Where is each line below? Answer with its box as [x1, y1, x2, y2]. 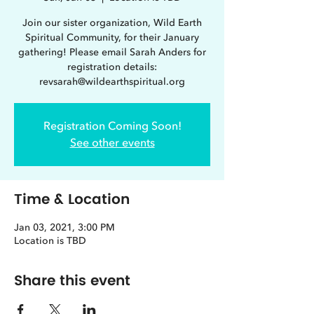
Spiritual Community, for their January [25, 31, 199, 44]
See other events [69, 135, 155, 151]
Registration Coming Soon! [43, 118, 182, 134]
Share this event [14, 270, 130, 293]
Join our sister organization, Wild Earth [22, 16, 202, 29]
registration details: [67, 60, 157, 74]
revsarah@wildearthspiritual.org [39, 75, 185, 88]
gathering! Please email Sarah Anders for [18, 46, 206, 59]
